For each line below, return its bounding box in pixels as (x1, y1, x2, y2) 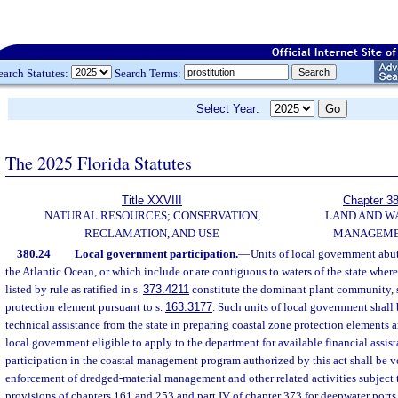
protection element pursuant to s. (5, 300, 165, 314)
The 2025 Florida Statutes (5, 150, 192, 175)
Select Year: (196, 102, 270, 115)
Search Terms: (112, 66, 184, 80)
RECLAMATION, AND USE (84, 227, 219, 240)
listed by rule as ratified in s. (5, 283, 143, 296)
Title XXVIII (122, 194, 182, 207)
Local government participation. (74, 247, 238, 260)
